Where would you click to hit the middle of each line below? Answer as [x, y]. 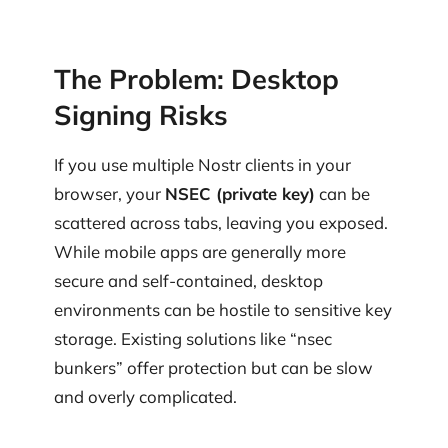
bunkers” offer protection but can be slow [213, 367]
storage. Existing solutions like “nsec [193, 338]
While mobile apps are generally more [200, 251]
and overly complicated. [145, 396]
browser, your [109, 193]
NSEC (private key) [240, 193]
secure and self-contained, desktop [188, 280]
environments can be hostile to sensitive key [223, 309]
